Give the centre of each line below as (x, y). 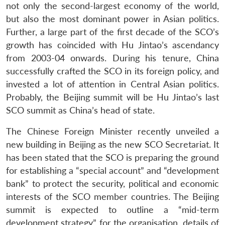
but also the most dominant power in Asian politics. (113, 19)
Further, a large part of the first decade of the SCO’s (113, 32)
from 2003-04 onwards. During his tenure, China (113, 58)
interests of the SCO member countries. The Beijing (113, 196)
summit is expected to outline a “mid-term (113, 209)
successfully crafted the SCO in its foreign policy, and (113, 71)
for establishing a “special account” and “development (113, 170)
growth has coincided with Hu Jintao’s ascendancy (113, 45)
